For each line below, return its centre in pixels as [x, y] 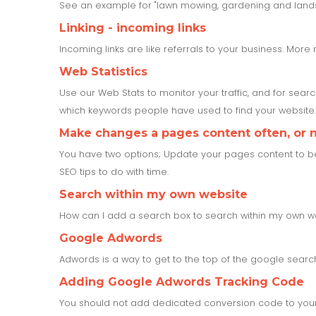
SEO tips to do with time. [114, 171]
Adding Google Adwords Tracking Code [182, 281]
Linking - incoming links [133, 28]
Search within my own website [153, 194]
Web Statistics [103, 71]
